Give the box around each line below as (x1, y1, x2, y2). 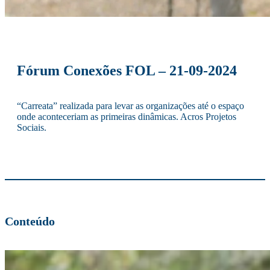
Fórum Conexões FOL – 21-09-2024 (17, 63, 237, 79)
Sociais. (17, 122, 46, 133)
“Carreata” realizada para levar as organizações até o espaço (17, 101, 244, 111)
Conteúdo (5, 214, 55, 228)
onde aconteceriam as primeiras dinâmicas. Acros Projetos (17, 111, 236, 122)
